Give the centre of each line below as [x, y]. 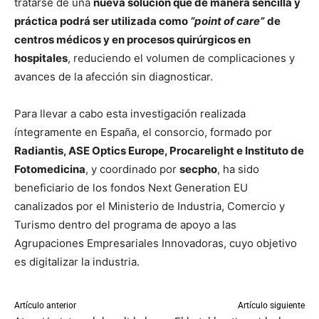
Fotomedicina [50, 169]
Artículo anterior [45, 306]
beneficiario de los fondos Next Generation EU [131, 188]
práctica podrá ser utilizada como [101, 21]
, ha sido [238, 169]
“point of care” [226, 21]
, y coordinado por [132, 169]
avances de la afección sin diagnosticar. [114, 77]
